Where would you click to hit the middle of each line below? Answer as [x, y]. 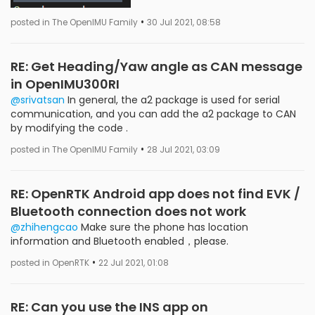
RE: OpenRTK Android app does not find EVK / [155, 193]
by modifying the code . [69, 128]
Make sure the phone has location [163, 227]
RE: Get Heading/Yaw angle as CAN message [156, 66]
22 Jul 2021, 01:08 [134, 263]
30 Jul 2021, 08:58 [184, 22]
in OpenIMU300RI [65, 84]
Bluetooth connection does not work [128, 211]
